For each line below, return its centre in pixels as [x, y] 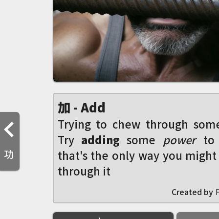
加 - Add [81, 107]
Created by [193, 191]
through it [84, 171]
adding [100, 139]
